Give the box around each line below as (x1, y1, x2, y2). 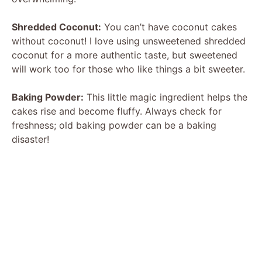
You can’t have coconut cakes (101, 20, 237, 33)
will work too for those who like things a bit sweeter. (12, 63, 245, 75)
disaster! (12, 133, 49, 145)
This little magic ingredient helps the (84, 91, 247, 103)
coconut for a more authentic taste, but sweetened (12, 49, 237, 61)
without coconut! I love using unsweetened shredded (12, 35, 246, 47)
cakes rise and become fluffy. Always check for (12, 105, 222, 117)
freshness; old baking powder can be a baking (12, 119, 216, 131)
